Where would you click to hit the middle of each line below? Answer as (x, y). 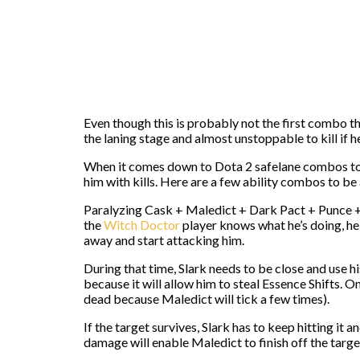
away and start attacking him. (164, 239)
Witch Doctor (142, 224)
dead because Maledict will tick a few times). (207, 298)
